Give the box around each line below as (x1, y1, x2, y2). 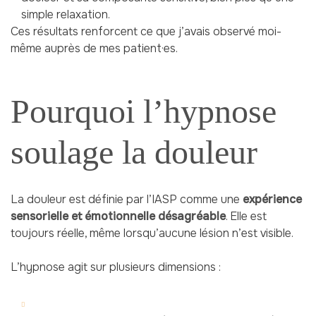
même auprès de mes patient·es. (11, 41, 178, 56)
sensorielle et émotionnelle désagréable (11, 208, 226, 224)
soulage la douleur (11, 133, 257, 171)
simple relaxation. (21, 7, 110, 22)
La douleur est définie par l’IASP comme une (11, 191, 243, 207)
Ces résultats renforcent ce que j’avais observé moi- (11, 24, 281, 39)
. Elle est (226, 208, 267, 224)
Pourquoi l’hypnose (11, 92, 276, 130)
